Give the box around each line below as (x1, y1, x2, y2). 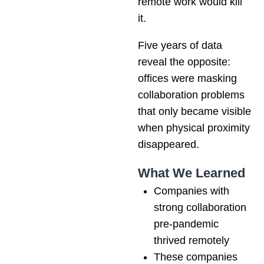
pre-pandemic (154, 217, 219, 230)
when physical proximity (138, 121, 250, 134)
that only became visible (138, 105, 251, 117)
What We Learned (138, 165, 245, 180)
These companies (154, 250, 237, 263)
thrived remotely (154, 234, 229, 246)
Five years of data (138, 39, 222, 51)
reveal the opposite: (138, 55, 230, 68)
